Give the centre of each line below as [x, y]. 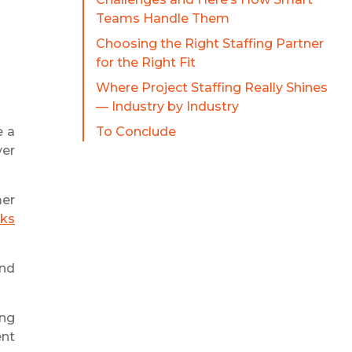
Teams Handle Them [162, 19]
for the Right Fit [145, 63]
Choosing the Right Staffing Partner [209, 44]
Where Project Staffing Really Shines [211, 88]
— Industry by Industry [167, 107]
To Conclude [136, 132]
